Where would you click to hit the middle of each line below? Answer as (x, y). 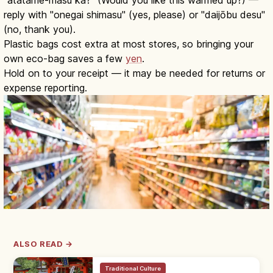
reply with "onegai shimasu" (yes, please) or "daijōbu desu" (134, 14)
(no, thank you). (40, 29)
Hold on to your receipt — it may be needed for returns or (134, 73)
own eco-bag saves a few (65, 58)
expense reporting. (45, 87)
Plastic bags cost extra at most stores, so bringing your (129, 44)
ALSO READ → (44, 244)
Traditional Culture (133, 268)
